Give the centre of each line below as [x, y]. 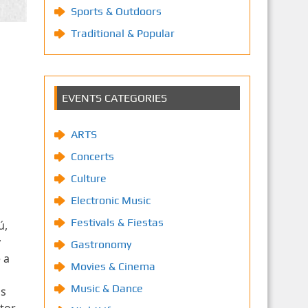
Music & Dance [107, 288]
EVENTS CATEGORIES [114, 98]
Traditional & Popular [122, 33]
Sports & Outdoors [116, 11]
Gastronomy [101, 244]
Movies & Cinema [113, 266]
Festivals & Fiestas [117, 222]
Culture [88, 178]
